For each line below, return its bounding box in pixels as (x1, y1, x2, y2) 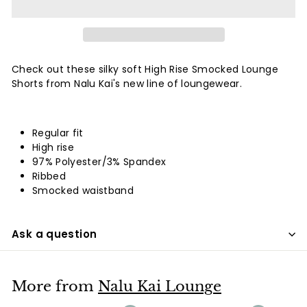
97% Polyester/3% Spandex (32, 155, 167, 169)
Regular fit (32, 126, 84, 140)
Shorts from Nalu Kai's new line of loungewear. (12, 77, 243, 90)
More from (12, 278, 98, 295)
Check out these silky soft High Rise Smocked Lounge (12, 62, 278, 76)
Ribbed (32, 169, 66, 183)
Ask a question (12, 227, 97, 241)
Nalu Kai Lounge (98, 278, 221, 295)
